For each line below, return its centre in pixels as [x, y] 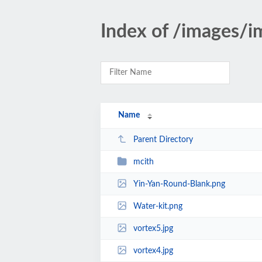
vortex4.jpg [153, 251]
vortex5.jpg [153, 228]
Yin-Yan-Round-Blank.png [179, 184]
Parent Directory [163, 139]
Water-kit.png [158, 206]
